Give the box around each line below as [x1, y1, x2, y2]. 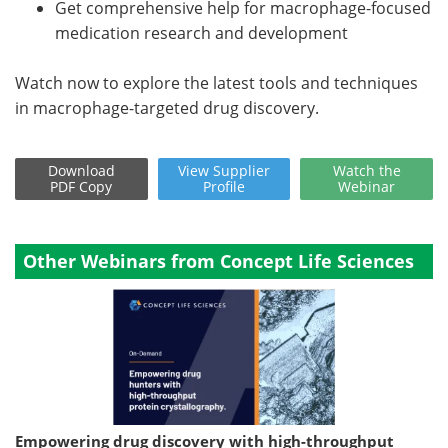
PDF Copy [50, 177, 113, 197]
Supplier [213, 161, 270, 181]
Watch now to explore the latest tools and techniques [15, 72, 418, 95]
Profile [203, 177, 245, 197]
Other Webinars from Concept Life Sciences [23, 249, 414, 274]
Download [47, 161, 115, 181]
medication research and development [55, 22, 348, 45]
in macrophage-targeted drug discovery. [15, 97, 319, 120]
